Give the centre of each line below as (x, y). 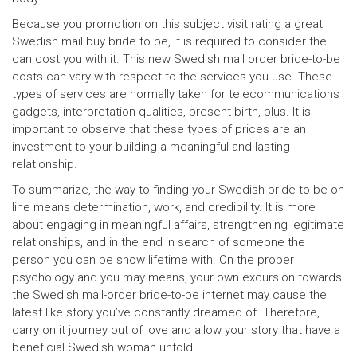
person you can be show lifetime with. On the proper (153, 260)
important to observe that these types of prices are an (159, 129)
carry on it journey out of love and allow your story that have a (176, 330)
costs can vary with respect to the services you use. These (172, 76)
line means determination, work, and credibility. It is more (164, 207)
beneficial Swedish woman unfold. (104, 347)
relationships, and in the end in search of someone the (159, 242)
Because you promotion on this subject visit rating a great (167, 24)
